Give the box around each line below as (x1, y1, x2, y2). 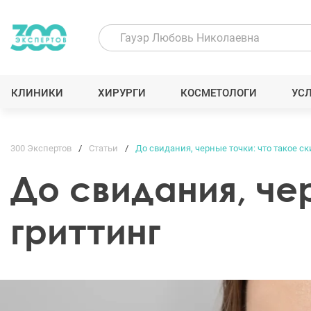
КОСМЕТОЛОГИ (180, 87, 258, 99)
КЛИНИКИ (10, 87, 63, 99)
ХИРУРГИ (97, 87, 146, 99)
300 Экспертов (10, 143, 72, 153)
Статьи (89, 143, 118, 153)
